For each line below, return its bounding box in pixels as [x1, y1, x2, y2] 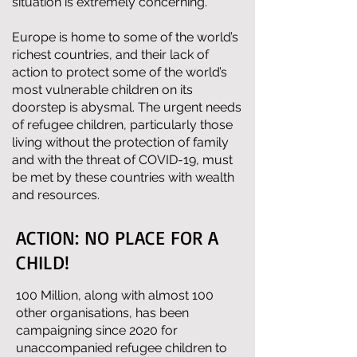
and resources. [12, 187, 100, 202]
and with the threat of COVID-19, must [12, 152, 233, 167]
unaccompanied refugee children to [16, 340, 227, 355]
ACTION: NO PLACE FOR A [16, 226, 218, 249]
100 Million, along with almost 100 [16, 288, 214, 303]
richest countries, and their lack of [12, 47, 209, 62]
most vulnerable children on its [12, 82, 193, 97]
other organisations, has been [16, 305, 189, 320]
